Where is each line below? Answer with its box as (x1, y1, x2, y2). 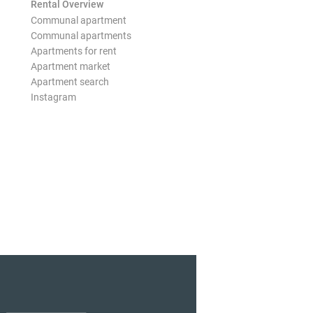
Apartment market (30, 61, 110, 72)
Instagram (30, 92, 76, 103)
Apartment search (30, 76, 109, 87)
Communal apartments (30, 30, 131, 41)
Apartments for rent (30, 45, 117, 57)
